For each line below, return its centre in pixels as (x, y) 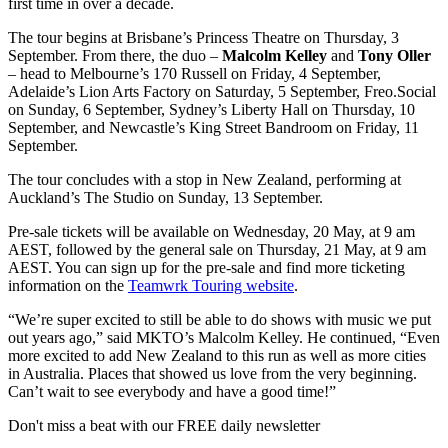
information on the (68, 285)
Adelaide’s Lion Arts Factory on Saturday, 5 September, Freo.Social (222, 91)
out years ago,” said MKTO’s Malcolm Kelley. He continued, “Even (224, 337)
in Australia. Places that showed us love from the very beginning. (212, 373)
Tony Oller (394, 55)
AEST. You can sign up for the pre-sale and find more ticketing (206, 267)
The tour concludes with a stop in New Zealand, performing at (204, 179)
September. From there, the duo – (115, 55)
